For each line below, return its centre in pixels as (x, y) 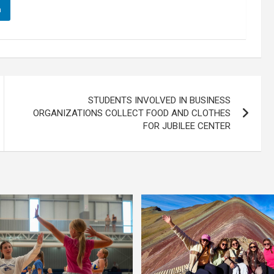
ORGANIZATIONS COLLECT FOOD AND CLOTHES (132, 113)
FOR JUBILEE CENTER (187, 126)
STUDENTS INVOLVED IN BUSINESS (160, 101)
